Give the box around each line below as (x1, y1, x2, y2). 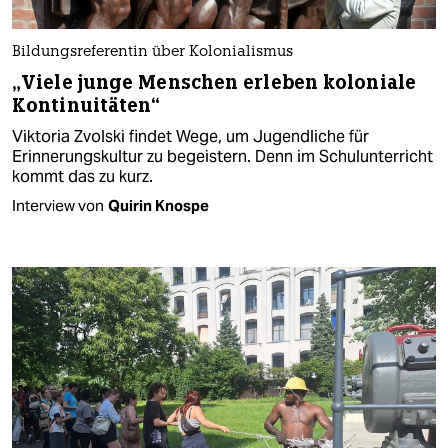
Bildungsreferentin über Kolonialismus (12, 44, 293, 60)
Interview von (12, 195, 104, 215)
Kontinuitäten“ (12, 92, 161, 118)
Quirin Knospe (108, 195, 209, 215)
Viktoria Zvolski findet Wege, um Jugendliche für (12, 125, 369, 147)
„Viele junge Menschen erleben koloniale (12, 69, 416, 95)
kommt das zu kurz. (12, 165, 153, 187)
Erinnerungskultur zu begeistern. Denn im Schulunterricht (12, 145, 433, 167)
